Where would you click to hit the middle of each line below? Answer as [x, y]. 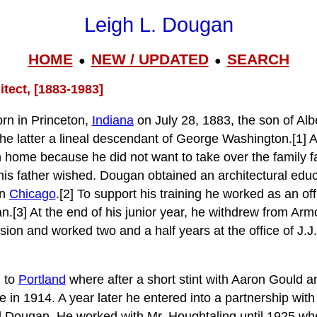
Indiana [113, 120]
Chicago [32, 194]
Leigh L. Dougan [158, 25]
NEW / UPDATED [150, 59]
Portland [42, 280]
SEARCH [258, 59]
